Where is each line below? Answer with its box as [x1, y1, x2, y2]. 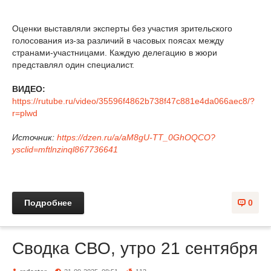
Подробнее [24, 197, 72, 207]
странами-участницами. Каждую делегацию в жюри [12, 47, 217, 57]
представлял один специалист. [12, 59, 134, 70]
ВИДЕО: [12, 83, 45, 94]
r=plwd [12, 108, 38, 118]
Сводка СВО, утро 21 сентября [12, 238, 258, 258]
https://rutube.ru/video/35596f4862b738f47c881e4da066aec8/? [12, 96, 255, 106]
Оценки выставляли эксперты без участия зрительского [12, 23, 232, 33]
